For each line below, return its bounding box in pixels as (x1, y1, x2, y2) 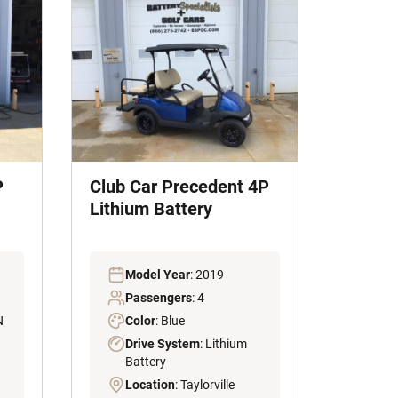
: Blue (155, 314, 185, 329)
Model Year (125, 267, 190, 283)
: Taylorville (175, 378, 235, 393)
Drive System (125, 337, 200, 352)
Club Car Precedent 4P (90, 176, 269, 198)
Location (125, 378, 175, 393)
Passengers (125, 291, 192, 306)
